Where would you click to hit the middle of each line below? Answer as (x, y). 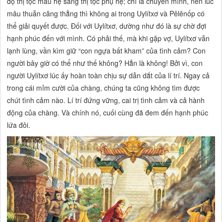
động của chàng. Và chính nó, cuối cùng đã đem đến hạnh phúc (108, 112)
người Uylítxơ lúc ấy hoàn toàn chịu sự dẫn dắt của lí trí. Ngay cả (109, 75)
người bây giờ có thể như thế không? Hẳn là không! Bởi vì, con (105, 63)
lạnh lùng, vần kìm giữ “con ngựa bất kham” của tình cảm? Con (107, 50)
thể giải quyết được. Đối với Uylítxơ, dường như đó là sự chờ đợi (107, 26)
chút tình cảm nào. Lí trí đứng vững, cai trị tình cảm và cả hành (106, 100)
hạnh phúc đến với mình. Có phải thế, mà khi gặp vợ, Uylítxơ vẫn (109, 38)
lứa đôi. (19, 125)
